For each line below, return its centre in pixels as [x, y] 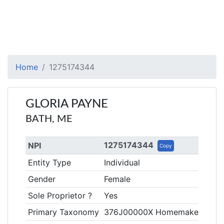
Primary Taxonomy [63, 212]
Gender [41, 179]
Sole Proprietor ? [60, 195]
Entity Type [49, 162]
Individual [122, 162]
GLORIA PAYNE [67, 104]
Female [117, 179]
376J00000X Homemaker [152, 212]
